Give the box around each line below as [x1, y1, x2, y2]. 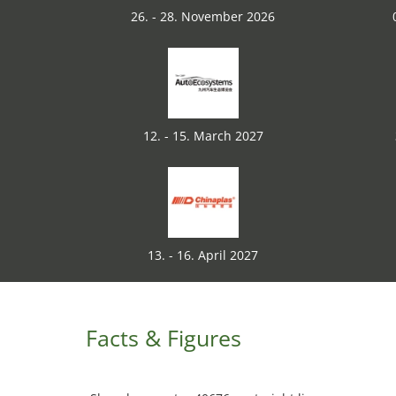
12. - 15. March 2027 [142, 127, 263, 144]
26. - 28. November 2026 [131, 8, 275, 25]
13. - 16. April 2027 [148, 247, 258, 263]
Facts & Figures [86, 323, 241, 353]
